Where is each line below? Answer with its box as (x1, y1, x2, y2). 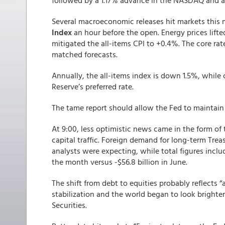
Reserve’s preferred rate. (52, 80, 134, 92)
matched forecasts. (52, 48, 118, 60)
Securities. (52, 199, 87, 211)
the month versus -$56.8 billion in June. (52, 156, 187, 168)
